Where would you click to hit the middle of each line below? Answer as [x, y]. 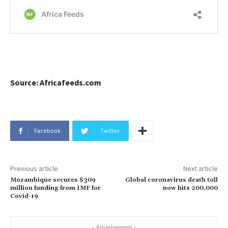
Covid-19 [24, 196]
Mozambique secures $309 [53, 180]
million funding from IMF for [55, 188]
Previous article [34, 169]
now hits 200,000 [190, 188]
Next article [200, 169]
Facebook [47, 131]
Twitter [110, 131]
